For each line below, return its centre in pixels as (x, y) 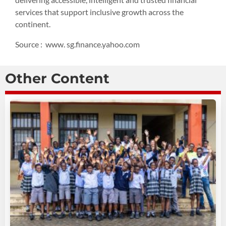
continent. (33, 24)
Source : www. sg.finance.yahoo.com (77, 44)
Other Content (57, 78)
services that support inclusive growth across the (99, 12)
